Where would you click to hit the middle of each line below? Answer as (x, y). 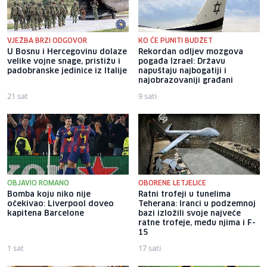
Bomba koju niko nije (49, 194)
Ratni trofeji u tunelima (184, 194)
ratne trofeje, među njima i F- (197, 223)
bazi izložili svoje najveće (190, 213)
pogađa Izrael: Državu (182, 61)
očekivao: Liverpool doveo (60, 204)
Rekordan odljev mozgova (191, 52)
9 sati (148, 96)
